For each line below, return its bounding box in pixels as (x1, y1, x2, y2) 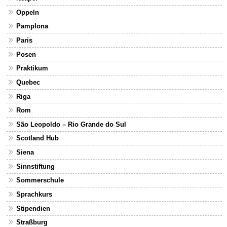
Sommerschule (16, 176, 64, 184)
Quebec (16, 78, 40, 86)
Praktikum (16, 64, 48, 72)
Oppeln (16, 8, 39, 16)
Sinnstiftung (16, 162, 55, 170)
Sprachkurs (16, 191, 52, 199)
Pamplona (16, 22, 48, 30)
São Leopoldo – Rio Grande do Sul (16, 120, 126, 128)
